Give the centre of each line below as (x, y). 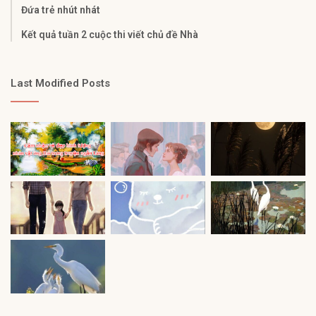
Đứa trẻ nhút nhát (61, 10)
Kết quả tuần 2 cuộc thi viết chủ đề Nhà (110, 35)
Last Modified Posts (60, 84)
